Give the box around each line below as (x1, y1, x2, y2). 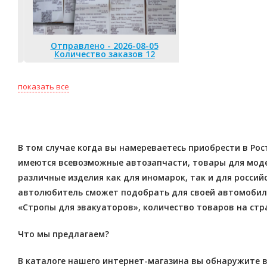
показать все (18, 81, 69, 92)
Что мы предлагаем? (18, 228, 109, 240)
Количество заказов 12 (54, 48, 155, 60)
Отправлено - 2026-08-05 (50, 39, 159, 51)
